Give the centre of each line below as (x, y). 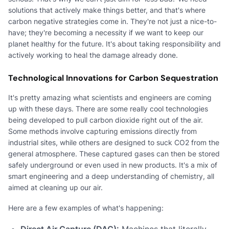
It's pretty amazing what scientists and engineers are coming (110, 97)
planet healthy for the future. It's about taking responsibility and (114, 43)
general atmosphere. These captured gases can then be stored (114, 153)
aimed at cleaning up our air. (55, 187)
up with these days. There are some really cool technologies (108, 108)
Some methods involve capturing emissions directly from (102, 131)
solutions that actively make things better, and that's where (107, 10)
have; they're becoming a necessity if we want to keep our (106, 32)
